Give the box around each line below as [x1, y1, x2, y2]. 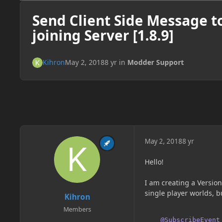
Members [63, 205, 91, 214]
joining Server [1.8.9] [32, 25, 173, 45]
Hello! [145, 157, 164, 167]
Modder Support [127, 57, 184, 67]
